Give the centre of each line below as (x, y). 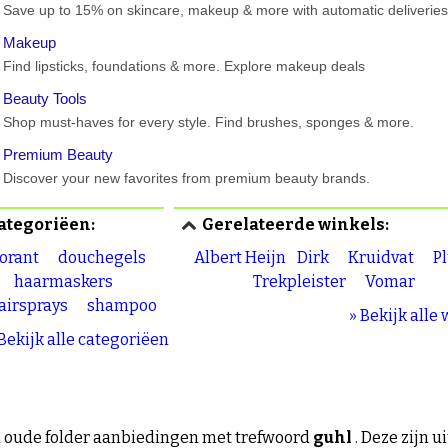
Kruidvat (381, 257)
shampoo (121, 305)
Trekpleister (299, 281)
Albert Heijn (240, 257)
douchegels (101, 257)
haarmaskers (63, 281)
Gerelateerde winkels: (296, 224)
